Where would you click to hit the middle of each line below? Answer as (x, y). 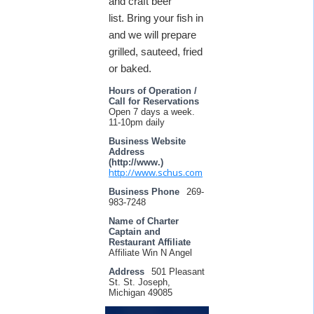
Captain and (135, 232)
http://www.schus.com (156, 172)
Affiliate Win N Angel (150, 253)
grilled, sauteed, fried (156, 52)
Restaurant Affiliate (150, 242)
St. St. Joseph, (139, 282)
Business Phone (144, 192)
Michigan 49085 (141, 293)
